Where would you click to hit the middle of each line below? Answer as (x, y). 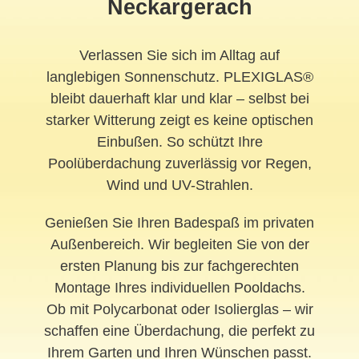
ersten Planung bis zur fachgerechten (179, 266)
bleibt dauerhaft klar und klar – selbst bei (179, 98)
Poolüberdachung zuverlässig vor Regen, (179, 163)
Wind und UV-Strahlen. (179, 185)
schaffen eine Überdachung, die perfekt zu (179, 331)
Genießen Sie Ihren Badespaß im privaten (179, 222)
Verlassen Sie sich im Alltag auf (179, 55)
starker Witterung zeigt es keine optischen (179, 120)
